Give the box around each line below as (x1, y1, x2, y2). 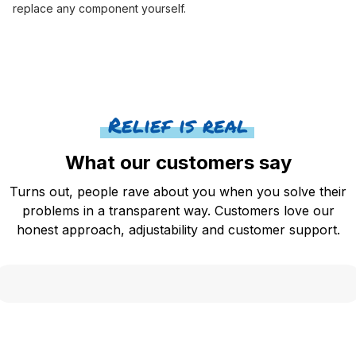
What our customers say (64, 150, 292, 174)
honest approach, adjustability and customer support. (16, 221, 340, 238)
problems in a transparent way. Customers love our (21, 202, 335, 219)
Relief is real (108, 110, 248, 139)
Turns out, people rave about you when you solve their (10, 183, 346, 199)
